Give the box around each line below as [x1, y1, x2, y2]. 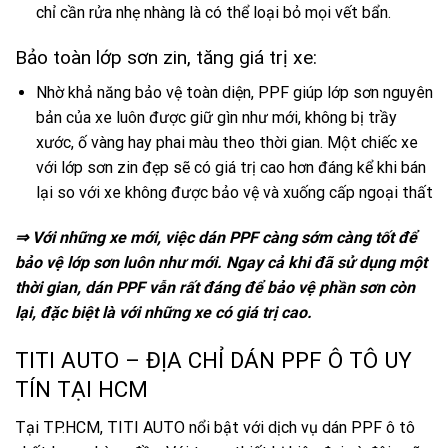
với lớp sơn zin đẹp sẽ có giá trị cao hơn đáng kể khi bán [35, 157, 426, 177]
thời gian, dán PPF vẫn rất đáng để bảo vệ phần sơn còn [15, 278, 415, 298]
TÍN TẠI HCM [15, 376, 154, 403]
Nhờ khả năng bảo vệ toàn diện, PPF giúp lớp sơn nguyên [35, 82, 433, 102]
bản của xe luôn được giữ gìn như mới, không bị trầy [35, 107, 397, 127]
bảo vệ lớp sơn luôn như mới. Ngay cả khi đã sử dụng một [15, 253, 427, 273]
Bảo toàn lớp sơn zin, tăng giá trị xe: [15, 45, 317, 69]
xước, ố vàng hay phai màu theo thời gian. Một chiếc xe [35, 132, 418, 152]
